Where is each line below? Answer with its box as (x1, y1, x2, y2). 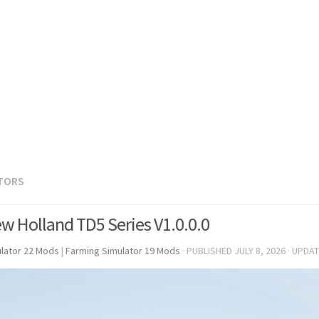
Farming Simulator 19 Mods (66, 244, 180, 257)
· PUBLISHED (182, 244, 234, 257)
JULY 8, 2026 (234, 244, 286, 257)
